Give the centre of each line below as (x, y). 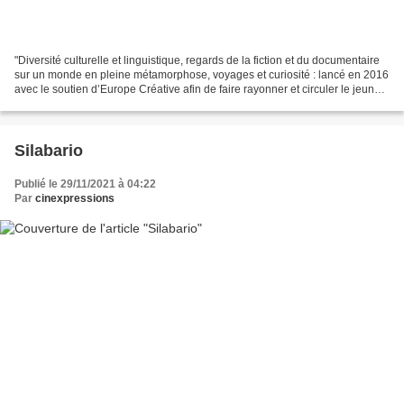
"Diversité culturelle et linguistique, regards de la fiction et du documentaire (197, 61)
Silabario (49, 151)
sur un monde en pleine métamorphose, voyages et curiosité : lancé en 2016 (202, 75)
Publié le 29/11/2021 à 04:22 (85, 184)
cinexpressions (75, 199)
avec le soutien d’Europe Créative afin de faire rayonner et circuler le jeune (197, 90)
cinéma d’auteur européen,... (85, 104)
